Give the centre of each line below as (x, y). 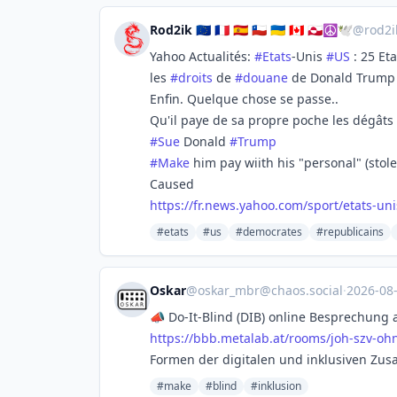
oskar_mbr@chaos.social (270, 290)
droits (195, 78)
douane (265, 78)
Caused (172, 184)
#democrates (269, 232)
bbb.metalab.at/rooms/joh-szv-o (288, 338)
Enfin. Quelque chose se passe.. (244, 99)
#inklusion (276, 386)
